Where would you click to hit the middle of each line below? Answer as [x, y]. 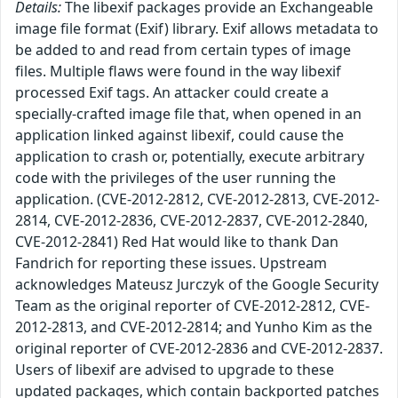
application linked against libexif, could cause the [179, 135]
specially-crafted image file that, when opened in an [188, 114]
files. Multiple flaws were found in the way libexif [178, 72]
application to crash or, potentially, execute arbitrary [190, 157]
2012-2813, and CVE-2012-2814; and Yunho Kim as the [194, 327]
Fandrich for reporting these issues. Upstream [171, 263]
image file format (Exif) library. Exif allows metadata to [197, 29]
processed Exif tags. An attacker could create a [172, 93]
